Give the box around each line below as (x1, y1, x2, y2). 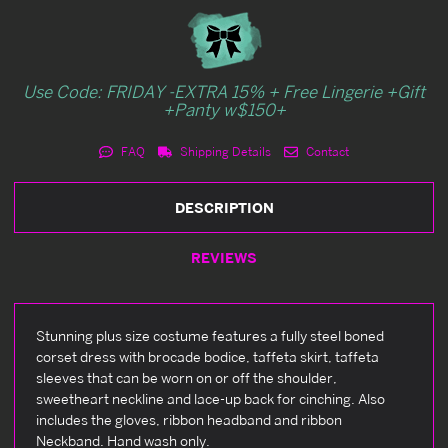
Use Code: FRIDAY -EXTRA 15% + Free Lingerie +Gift (23, 80, 425, 102)
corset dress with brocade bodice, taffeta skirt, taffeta (36, 347, 379, 365)
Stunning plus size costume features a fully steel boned (36, 326, 384, 344)
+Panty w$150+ (162, 98, 286, 120)
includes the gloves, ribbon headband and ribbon (36, 410, 342, 428)
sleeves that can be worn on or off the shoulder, (36, 368, 337, 386)
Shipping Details (177, 143, 271, 159)
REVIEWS (191, 248, 257, 266)
